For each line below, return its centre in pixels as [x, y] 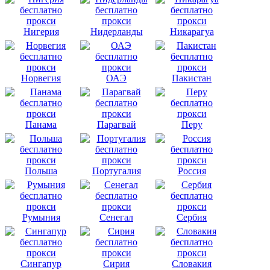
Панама [41, 124]
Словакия [192, 263]
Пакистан [192, 78]
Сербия [192, 217]
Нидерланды [116, 31]
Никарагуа [192, 31]
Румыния [41, 217]
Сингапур [41, 263]
